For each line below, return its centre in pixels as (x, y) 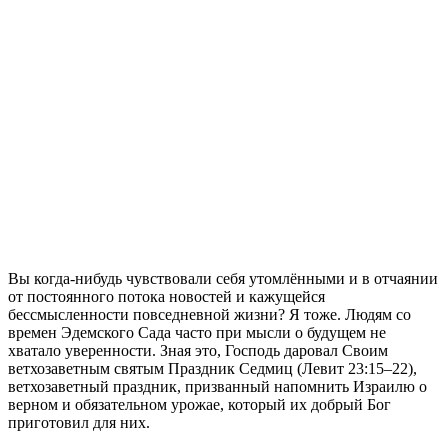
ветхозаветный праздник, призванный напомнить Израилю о (217, 386)
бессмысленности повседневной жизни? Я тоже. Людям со (209, 314)
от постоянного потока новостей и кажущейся (166, 296)
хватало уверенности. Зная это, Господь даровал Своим (198, 350)
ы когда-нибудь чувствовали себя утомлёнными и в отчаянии (228, 278)
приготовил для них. (79, 422)
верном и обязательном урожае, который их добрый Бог (199, 404)
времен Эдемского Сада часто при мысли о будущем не (197, 332)
